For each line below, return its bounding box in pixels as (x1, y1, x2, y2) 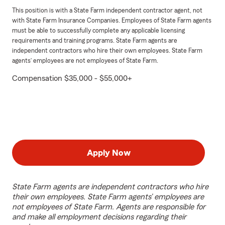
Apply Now (86, 148, 131, 157)
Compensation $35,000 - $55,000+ (12, 74, 132, 82)
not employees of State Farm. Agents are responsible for (12, 203, 205, 211)
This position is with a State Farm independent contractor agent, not (12, 8, 202, 14)
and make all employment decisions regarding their (12, 213, 186, 221)
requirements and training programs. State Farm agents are (12, 38, 177, 44)
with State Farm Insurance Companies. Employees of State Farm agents (12, 18, 211, 24)
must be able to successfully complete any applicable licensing (12, 28, 185, 34)
